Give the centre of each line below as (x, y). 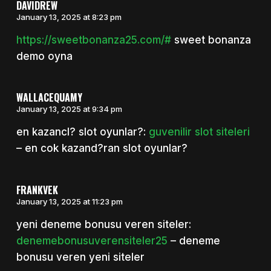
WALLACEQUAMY (49, 98)
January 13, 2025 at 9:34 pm (69, 109)
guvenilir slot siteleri (199, 132)
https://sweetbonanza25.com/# (93, 40)
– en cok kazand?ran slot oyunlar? (102, 149)
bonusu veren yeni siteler (80, 257)
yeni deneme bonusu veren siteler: (103, 224)
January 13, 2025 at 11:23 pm (69, 201)
